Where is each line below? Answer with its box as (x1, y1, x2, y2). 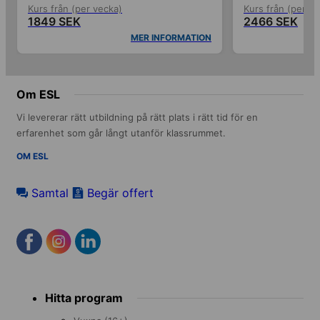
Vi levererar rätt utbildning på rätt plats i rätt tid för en (16, 111, 258, 123)
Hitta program (45, 290, 123, 305)
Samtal (31, 185, 69, 200)
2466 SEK (244, 14, 298, 29)
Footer (16, 278, 51, 293)
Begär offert (87, 185, 154, 200)
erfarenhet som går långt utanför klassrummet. (16, 126, 226, 139)
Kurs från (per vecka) (28, 2, 122, 14)
